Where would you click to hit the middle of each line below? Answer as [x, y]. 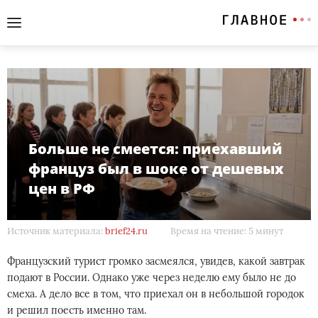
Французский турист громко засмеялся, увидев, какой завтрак [156, 261]
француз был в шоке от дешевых [156, 169]
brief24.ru [126, 231]
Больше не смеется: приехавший [155, 149]
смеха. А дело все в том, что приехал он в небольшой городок [156, 294]
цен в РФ [62, 188]
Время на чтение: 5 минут [227, 231]
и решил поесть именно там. [77, 310]
